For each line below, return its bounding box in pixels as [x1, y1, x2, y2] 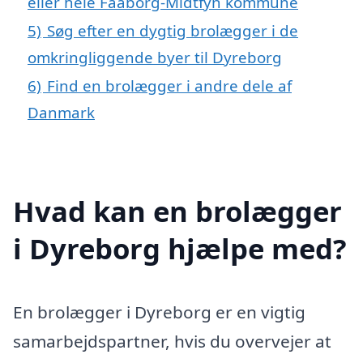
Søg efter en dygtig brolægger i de [47, 20, 298, 41]
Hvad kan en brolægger [13, 191, 342, 230]
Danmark [28, 102, 95, 123]
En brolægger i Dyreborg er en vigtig [13, 300, 305, 323]
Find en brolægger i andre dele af [47, 75, 292, 96]
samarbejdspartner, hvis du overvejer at [13, 329, 331, 352]
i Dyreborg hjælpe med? [13, 228, 347, 267]
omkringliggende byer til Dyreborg [28, 47, 282, 68]
